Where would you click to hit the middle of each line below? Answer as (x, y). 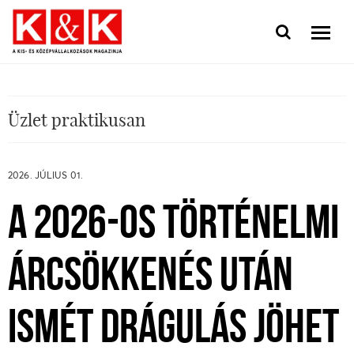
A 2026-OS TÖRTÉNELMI (173, 226)
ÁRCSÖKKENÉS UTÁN (151, 278)
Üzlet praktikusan (77, 119)
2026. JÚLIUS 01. (46, 175)
